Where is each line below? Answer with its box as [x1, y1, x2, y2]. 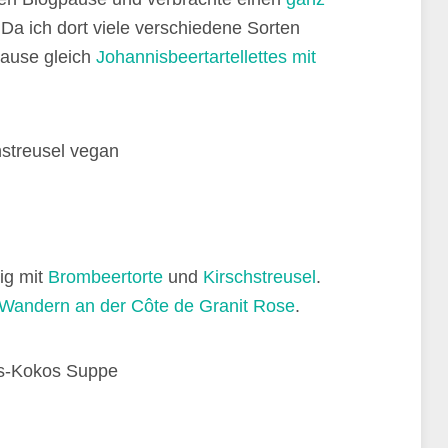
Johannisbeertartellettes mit [96, 47, 316, 67]
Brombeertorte [48, 267, 163, 287]
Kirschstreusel [203, 267, 316, 287]
